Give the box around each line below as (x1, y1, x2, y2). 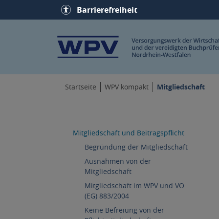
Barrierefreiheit (77, 4, 137, 15)
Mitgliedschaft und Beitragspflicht (73, 128, 184, 137)
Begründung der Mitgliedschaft (85, 142, 188, 152)
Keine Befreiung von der (85, 205, 164, 215)
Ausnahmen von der (85, 156, 151, 166)
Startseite (65, 83, 96, 91)
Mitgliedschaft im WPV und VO (85, 180, 184, 190)
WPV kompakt (105, 83, 149, 91)
